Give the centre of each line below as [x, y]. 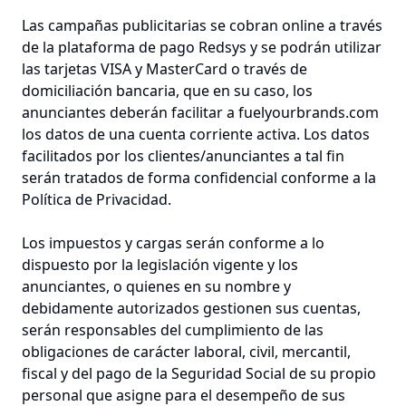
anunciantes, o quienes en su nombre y [156, 286]
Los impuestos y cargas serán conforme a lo [173, 243]
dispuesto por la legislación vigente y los [160, 265]
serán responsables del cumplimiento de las [173, 330]
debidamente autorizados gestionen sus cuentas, [191, 308]
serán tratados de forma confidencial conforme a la [199, 178]
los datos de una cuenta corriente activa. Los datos [196, 134]
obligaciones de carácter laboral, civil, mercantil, [186, 352]
